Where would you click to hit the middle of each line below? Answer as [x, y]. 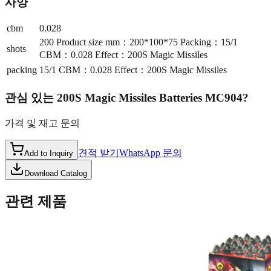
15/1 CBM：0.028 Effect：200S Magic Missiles [133, 70]
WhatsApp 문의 [151, 152]
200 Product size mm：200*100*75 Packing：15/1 [139, 42]
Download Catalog [56, 173]
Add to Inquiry [49, 153]
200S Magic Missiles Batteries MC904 [150, 98]
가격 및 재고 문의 [42, 123]
